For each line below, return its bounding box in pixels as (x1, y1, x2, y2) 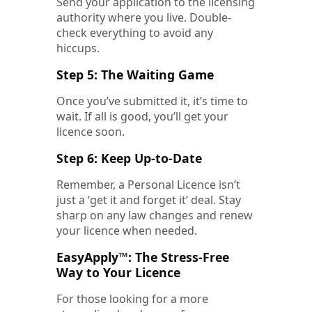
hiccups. (56, 40, 100, 56)
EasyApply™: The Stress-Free (56, 249, 229, 266)
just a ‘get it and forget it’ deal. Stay (56, 192, 241, 208)
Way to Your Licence (56, 264, 180, 281)
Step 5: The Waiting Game (56, 66, 214, 84)
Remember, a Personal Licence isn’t (56, 177, 240, 193)
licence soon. (56, 124, 125, 140)
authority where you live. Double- (56, 10, 231, 26)
